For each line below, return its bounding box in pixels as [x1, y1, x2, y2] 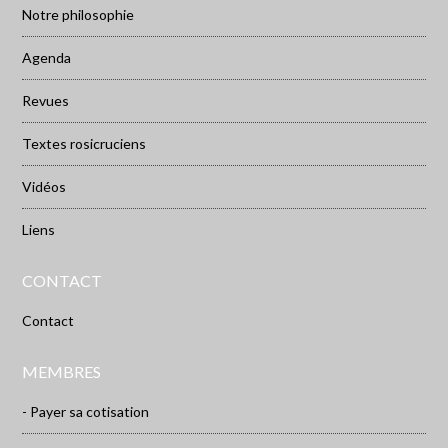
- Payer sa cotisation [22, 403, 150, 421]
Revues [22, 92, 70, 110]
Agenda [22, 49, 72, 67]
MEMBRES [22, 362, 102, 382]
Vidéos [22, 178, 67, 196]
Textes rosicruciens [22, 135, 147, 153]
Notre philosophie [22, 6, 135, 24]
